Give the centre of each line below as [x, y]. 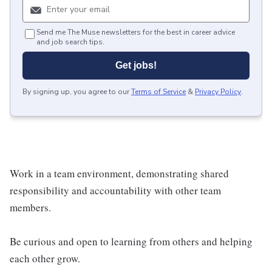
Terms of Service [158, 92]
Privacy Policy [218, 92]
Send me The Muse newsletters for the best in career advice [136, 32]
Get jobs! [136, 66]
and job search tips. [70, 42]
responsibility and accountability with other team [115, 191]
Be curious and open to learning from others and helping [131, 242]
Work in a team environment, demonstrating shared [119, 174]
